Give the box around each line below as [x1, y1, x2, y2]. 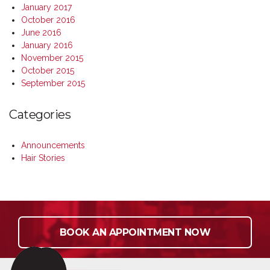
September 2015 [21, 78, 85, 88]
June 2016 [21, 28, 61, 37]
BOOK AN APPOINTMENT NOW [59, 227, 211, 238]
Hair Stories [21, 153, 65, 163]
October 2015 [21, 66, 74, 75]
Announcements [21, 140, 85, 150]
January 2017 [21, 2, 72, 12]
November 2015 [21, 53, 83, 63]
